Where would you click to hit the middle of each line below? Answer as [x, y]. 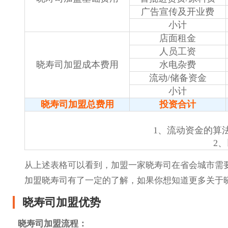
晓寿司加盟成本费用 [77, 65]
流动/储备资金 [178, 78]
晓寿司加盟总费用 [77, 105]
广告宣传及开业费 [178, 12]
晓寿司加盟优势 [62, 203]
